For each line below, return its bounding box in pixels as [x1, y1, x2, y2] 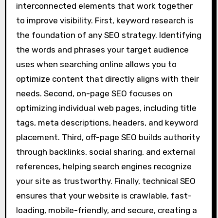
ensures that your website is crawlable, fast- [16, 190, 192, 200]
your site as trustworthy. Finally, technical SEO [16, 176, 196, 186]
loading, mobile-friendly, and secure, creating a [16, 205, 197, 215]
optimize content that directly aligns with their [16, 73, 199, 84]
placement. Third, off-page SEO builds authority [16, 132, 200, 142]
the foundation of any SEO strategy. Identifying [16, 30, 201, 40]
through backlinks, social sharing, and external [16, 146, 195, 157]
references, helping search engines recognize [16, 161, 192, 171]
